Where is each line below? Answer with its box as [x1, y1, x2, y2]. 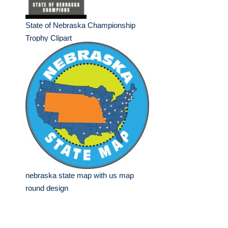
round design [25, 184, 68, 193]
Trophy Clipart [25, 34, 72, 43]
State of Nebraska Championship [25, 21, 135, 30]
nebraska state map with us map [25, 171, 134, 180]
